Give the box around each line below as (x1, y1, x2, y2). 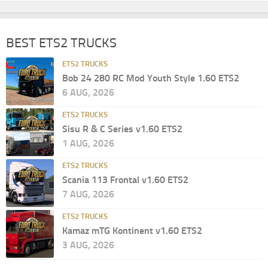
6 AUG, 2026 (62, 86, 114, 98)
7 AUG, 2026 (62, 188, 114, 200)
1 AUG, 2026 (62, 137, 114, 149)
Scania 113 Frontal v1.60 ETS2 (62, 173, 188, 185)
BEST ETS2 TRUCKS (6, 35, 117, 51)
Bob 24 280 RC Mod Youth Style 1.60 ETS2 (62, 72, 239, 84)
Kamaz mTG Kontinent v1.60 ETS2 (62, 224, 202, 236)
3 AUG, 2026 (62, 239, 114, 251)
